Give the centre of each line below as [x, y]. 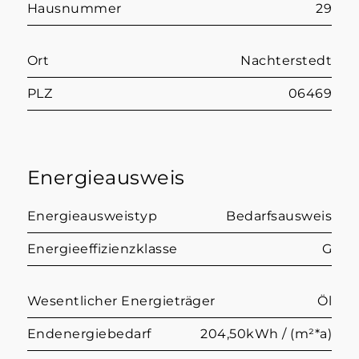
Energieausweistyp [92, 216]
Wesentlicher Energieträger [121, 301]
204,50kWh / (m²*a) [266, 333]
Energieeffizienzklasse [102, 248]
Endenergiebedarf [89, 333]
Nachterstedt [286, 60]
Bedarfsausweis [279, 216]
